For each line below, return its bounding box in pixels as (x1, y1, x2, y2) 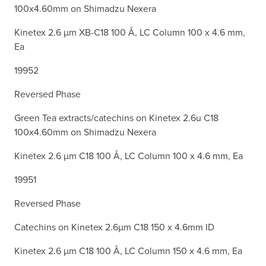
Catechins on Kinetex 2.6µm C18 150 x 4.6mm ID (14, 220, 214, 233)
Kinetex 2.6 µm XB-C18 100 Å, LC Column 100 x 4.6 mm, (14, 25, 245, 39)
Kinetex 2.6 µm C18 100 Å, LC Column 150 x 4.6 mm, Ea (14, 243, 242, 257)
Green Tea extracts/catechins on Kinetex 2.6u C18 (14, 110, 218, 124)
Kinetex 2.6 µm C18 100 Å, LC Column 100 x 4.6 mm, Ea (14, 148, 243, 162)
